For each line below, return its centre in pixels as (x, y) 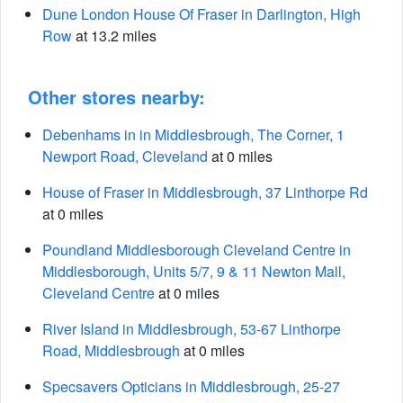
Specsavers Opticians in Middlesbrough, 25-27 (191, 386)
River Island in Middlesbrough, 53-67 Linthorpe (192, 329)
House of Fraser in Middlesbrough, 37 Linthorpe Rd (205, 192)
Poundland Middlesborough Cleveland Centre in (197, 250)
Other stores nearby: (116, 97)
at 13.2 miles (114, 36)
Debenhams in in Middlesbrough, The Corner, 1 (193, 134)
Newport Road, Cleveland (125, 156)
